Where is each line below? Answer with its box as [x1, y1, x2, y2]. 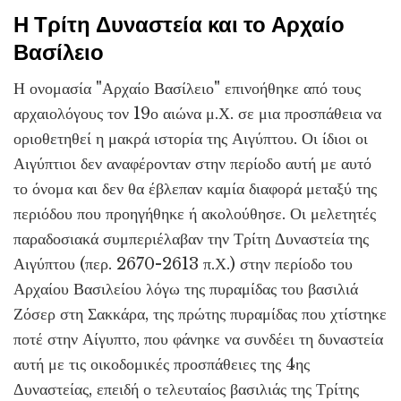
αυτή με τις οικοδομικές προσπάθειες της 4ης [13, 354, 310, 375]
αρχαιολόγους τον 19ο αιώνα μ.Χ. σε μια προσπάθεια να [13, 104, 381, 124]
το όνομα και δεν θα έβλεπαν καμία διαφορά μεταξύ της [13, 179, 377, 200]
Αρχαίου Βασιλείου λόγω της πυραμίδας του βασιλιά [13, 279, 358, 300]
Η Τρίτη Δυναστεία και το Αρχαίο [13, 13, 345, 38]
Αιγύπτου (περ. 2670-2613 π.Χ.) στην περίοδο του [13, 254, 353, 275]
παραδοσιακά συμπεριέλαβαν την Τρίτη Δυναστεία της [13, 229, 369, 250]
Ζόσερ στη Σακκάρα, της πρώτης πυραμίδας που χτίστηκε [13, 304, 387, 325]
